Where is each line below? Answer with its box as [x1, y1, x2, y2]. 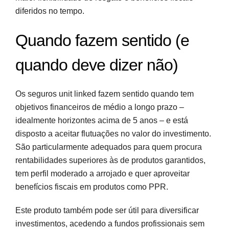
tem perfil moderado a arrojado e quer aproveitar [15, 169, 190, 178]
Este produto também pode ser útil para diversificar [15, 205, 199, 215]
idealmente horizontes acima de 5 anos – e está [15, 116, 188, 125]
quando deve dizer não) [15, 55, 178, 74]
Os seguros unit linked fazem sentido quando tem [15, 89, 194, 98]
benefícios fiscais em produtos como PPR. [15, 182, 168, 191]
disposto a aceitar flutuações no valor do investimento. [15, 129, 211, 138]
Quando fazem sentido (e [15, 31, 189, 50]
